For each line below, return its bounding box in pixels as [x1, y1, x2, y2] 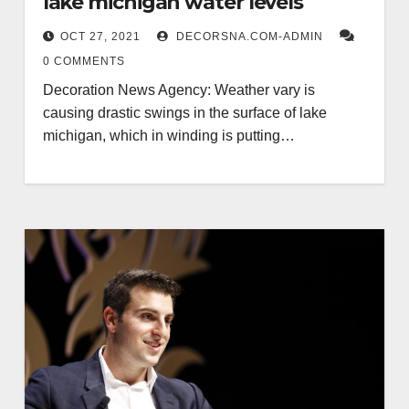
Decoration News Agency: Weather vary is [42, 82, 315, 98]
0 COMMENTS [42, 55, 125, 68]
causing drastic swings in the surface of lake [42, 105, 327, 121]
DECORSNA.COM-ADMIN [172, 30, 323, 43]
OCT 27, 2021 [59, 30, 141, 43]
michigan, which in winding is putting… [42, 128, 295, 143]
